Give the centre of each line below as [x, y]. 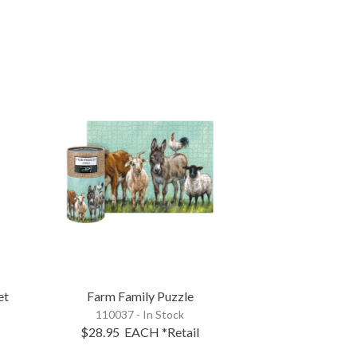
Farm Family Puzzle [140, 296]
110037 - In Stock [140, 314]
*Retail [181, 331]
